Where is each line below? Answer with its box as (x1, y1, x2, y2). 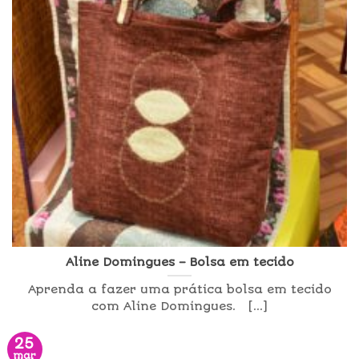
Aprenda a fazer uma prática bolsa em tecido (27, 283, 332, 297)
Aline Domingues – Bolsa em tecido (65, 255, 294, 269)
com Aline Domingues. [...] (91, 300, 268, 314)
